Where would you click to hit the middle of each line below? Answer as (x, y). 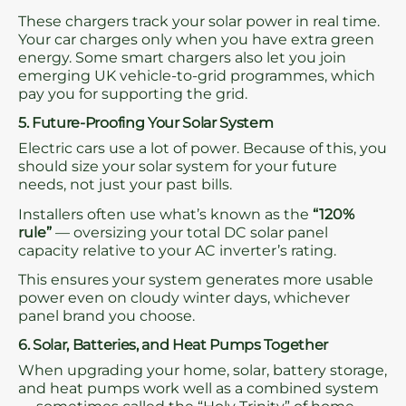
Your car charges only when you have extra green (196, 39)
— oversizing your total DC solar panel (190, 232)
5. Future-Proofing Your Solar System (146, 123)
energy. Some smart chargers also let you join (182, 57)
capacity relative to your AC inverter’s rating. (177, 250)
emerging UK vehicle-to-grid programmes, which (197, 75)
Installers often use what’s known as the (165, 214)
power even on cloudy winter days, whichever (184, 297)
